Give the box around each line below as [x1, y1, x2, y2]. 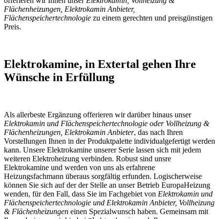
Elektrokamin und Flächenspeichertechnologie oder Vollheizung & [4, 119, 209, 128]
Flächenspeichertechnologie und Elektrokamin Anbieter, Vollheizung [4, 198, 215, 207]
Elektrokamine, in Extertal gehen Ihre [4, 57, 196, 70]
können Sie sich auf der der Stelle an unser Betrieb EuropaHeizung [4, 180, 210, 189]
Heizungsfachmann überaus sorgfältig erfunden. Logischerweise [4, 172, 202, 180]
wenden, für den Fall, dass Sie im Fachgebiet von [4, 189, 158, 198]
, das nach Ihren [134, 128, 183, 136]
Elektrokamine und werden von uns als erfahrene [4, 163, 155, 172]
